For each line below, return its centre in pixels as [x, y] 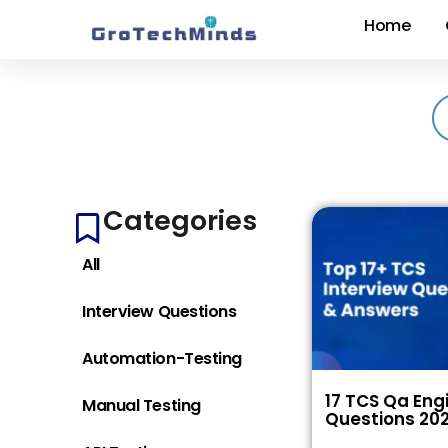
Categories [180, 220]
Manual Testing [141, 405]
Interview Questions [159, 311]
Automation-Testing [162, 358]
